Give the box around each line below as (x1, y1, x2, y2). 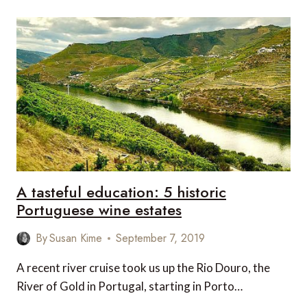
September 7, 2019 (116, 230, 206, 246)
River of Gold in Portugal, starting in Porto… (16, 279, 243, 293)
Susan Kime (49, 230, 103, 246)
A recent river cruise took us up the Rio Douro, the (16, 260, 270, 275)
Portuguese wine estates (16, 199, 182, 221)
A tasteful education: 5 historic (16, 181, 226, 203)
